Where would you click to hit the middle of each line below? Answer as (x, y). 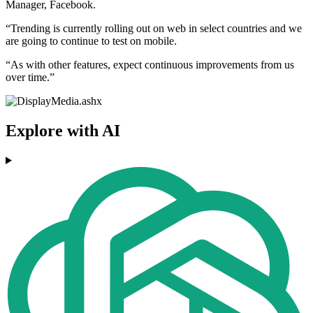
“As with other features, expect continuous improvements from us (150, 65)
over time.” (30, 78)
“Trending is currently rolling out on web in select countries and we (154, 29)
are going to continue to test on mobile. (91, 41)
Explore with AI (63, 131)
